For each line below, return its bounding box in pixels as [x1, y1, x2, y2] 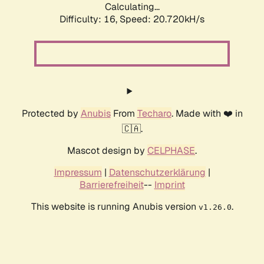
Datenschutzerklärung [108, 166, 206, 179]
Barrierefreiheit [79, 179, 144, 192]
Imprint [154, 179, 185, 192]
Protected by [21, 107, 81, 120]
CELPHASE [147, 144, 195, 157]
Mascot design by [67, 144, 147, 157]
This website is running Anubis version [31, 200, 199, 213]
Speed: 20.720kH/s [120, 13, 204, 26]
